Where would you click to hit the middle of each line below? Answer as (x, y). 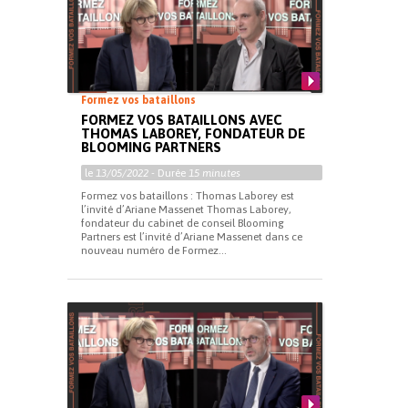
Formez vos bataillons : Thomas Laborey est (188, 195)
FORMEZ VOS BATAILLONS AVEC (182, 119)
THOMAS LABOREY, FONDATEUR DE (193, 133)
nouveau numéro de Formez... (154, 250)
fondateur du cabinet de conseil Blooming (183, 223)
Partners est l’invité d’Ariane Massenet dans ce (192, 236)
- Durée (168, 173)
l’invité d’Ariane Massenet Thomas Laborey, (186, 209)
